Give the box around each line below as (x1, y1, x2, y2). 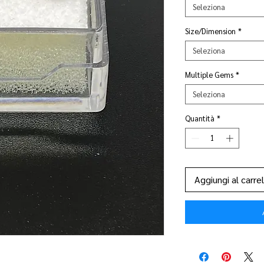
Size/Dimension (185, 25, 236, 36)
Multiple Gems (185, 69, 233, 80)
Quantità (185, 113, 214, 123)
